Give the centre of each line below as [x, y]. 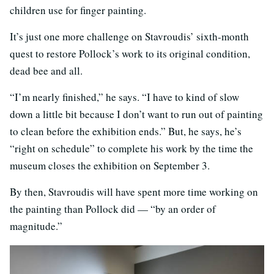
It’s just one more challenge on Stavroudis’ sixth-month [129, 36]
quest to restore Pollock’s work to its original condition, [130, 53]
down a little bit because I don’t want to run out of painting [136, 114]
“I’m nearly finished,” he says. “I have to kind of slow [124, 97]
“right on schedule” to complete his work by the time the [131, 148]
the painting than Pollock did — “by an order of [113, 209]
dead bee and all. [46, 70]
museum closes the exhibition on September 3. [110, 165]
